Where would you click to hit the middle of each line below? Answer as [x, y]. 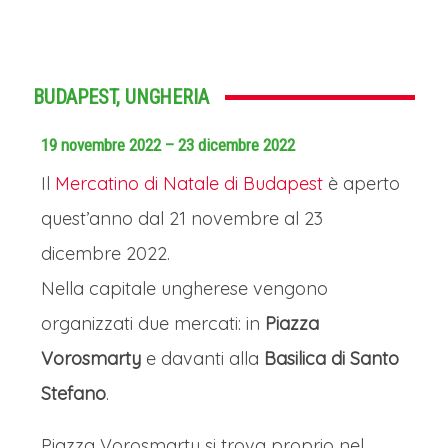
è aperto [361, 183]
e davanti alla [202, 358]
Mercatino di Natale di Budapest [189, 183]
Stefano [73, 393]
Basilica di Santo [331, 358]
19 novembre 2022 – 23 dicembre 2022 [168, 145]
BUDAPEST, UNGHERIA [121, 97]
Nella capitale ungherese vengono [184, 288]
